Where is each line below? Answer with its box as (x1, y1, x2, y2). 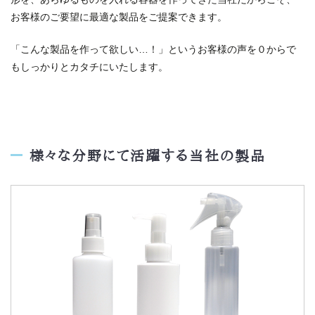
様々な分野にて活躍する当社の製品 (30, 148, 266, 162)
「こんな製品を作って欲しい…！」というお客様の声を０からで (11, 43, 296, 55)
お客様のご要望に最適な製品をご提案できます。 (11, 11, 227, 22)
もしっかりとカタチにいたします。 (11, 60, 168, 72)
